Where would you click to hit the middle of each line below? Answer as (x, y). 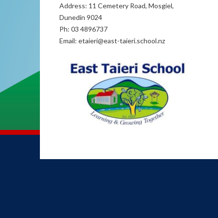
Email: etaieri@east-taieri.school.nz (112, 41)
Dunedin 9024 (81, 17)
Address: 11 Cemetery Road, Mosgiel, (117, 6)
